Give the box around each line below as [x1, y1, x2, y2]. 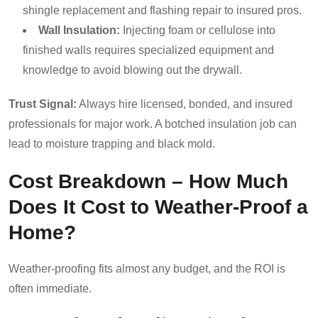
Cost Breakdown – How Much [9, 169, 288, 192]
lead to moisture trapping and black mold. [9, 137, 215, 150]
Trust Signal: [9, 97, 77, 110]
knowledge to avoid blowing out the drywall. [23, 63, 242, 76]
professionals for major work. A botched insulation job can [9, 117, 297, 130]
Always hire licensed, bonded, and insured [77, 97, 292, 110]
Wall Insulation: [38, 23, 120, 36]
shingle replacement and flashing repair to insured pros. [23, 4, 302, 16]
